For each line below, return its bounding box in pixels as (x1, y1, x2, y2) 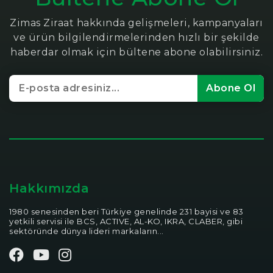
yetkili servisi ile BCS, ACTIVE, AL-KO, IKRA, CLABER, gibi (9, 216, 243, 227)
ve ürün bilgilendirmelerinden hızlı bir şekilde (13, 32, 260, 44)
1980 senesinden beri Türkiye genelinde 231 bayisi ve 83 (9, 207, 244, 217)
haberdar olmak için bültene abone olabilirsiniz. (10, 46, 263, 58)
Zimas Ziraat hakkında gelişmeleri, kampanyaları (10, 17, 263, 29)
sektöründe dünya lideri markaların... (9, 226, 164, 236)
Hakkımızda (9, 181, 89, 196)
